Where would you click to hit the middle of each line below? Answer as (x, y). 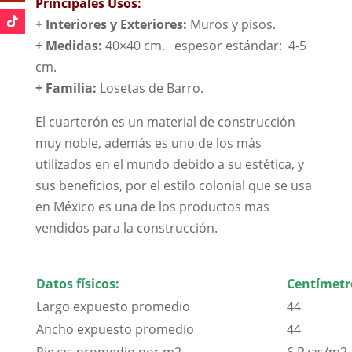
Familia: (72, 88)
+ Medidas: (70, 45)
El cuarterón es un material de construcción (165, 121)
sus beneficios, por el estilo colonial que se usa (173, 185)
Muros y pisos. (233, 24)
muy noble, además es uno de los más (148, 143)
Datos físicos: (77, 283)
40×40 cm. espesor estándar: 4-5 (205, 45)
